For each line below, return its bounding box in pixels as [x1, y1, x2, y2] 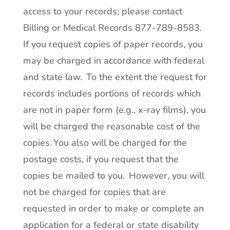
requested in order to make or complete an [23, 202, 204, 215]
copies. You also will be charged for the [23, 137, 187, 149]
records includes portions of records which [23, 87, 201, 100]
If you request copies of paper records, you [23, 38, 203, 50]
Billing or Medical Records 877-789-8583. [23, 22, 203, 34]
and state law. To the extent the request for [23, 71, 207, 83]
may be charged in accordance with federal [23, 54, 204, 67]
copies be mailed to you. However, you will [23, 169, 204, 182]
